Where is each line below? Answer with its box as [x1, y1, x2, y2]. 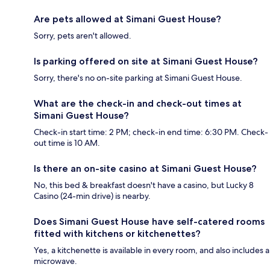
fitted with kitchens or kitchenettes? [34, 228, 201, 240]
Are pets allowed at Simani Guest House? [34, 13, 221, 25]
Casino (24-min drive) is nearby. [34, 190, 151, 202]
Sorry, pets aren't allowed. [34, 30, 131, 42]
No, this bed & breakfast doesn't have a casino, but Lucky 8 [34, 180, 254, 191]
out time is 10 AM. [34, 137, 100, 149]
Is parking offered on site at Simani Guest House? [34, 55, 258, 67]
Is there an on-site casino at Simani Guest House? [34, 163, 257, 175]
